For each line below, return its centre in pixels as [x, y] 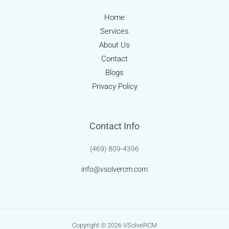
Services [114, 31]
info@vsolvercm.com [114, 169]
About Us [114, 45]
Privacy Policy [114, 87]
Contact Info [114, 126]
